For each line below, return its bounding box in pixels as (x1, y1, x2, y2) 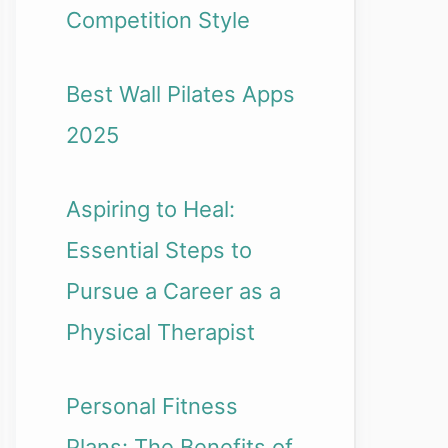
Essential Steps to (66, 237, 252, 263)
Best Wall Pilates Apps (66, 81, 295, 107)
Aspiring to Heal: (66, 196, 235, 222)
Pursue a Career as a (66, 278, 281, 304)
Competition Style (66, 7, 250, 33)
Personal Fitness (66, 393, 238, 419)
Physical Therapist (66, 319, 255, 345)
